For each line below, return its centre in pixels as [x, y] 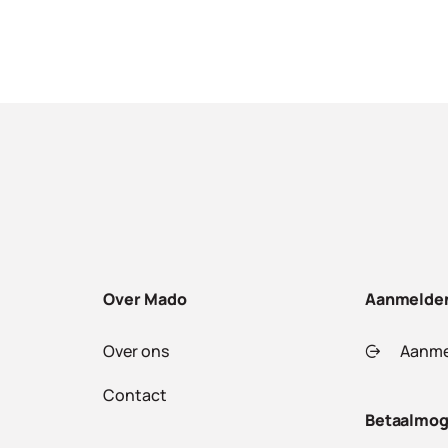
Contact [135, 394]
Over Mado [145, 298]
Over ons [136, 350]
